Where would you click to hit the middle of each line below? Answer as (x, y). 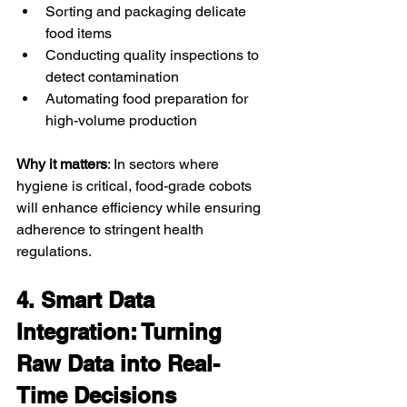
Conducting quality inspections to (154, 55)
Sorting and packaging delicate (148, 11)
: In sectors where (165, 164)
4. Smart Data (89, 299)
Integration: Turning (122, 331)
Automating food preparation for (149, 98)
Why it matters (62, 164)
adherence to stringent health (112, 229)
